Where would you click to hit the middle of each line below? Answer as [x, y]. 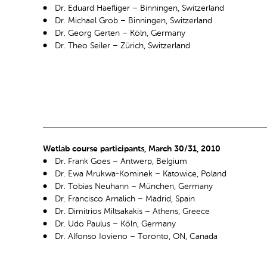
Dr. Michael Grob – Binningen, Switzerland [133, 21]
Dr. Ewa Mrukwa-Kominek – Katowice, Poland [141, 174]
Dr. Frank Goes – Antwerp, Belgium [121, 162]
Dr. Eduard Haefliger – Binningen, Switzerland [139, 8]
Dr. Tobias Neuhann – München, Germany [134, 187]
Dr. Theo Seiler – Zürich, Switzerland [122, 46]
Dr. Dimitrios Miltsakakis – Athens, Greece [132, 212]
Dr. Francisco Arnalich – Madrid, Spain [125, 199]
